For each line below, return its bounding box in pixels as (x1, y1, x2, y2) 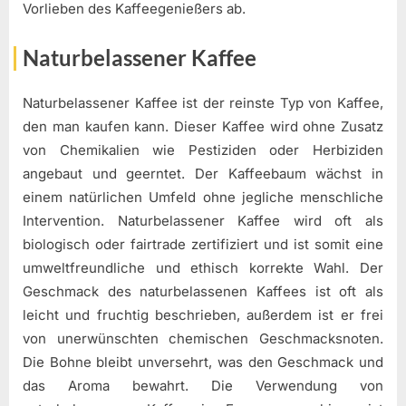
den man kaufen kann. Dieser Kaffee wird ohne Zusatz (23, 118, 383, 136)
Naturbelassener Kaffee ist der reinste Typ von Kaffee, (23, 94, 383, 112)
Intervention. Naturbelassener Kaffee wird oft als (23, 212, 383, 230)
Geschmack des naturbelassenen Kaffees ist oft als (23, 283, 383, 301)
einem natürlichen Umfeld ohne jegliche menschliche (23, 188, 383, 207)
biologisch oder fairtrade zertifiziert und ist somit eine (23, 236, 383, 254)
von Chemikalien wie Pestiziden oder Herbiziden (23, 141, 383, 159)
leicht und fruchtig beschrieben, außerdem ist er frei (23, 306, 383, 324)
